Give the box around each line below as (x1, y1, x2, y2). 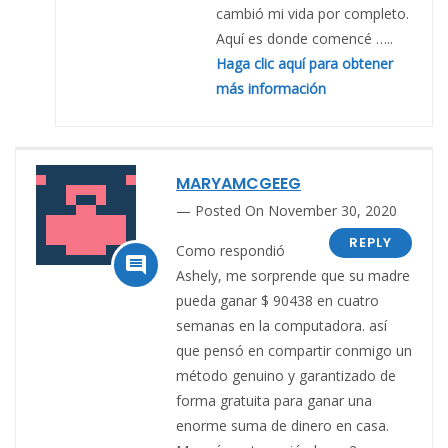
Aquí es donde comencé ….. (216, 28, 393, 48)
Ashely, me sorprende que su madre (176, 265, 410, 285)
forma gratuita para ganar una (176, 390, 372, 410)
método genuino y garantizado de (176, 365, 396, 385)
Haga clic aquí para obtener (216, 53, 393, 73)
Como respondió (176, 240, 285, 260)
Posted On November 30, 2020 (195, 200, 397, 220)
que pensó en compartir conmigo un (176, 340, 412, 360)
